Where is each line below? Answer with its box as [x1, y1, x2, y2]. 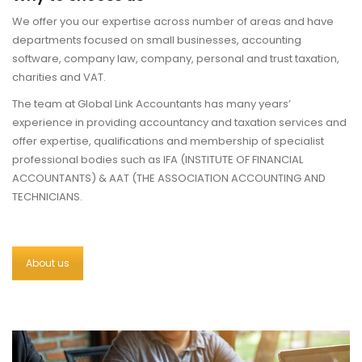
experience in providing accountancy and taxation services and [12, 115, 347, 130]
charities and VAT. [12, 69, 106, 85]
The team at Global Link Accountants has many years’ [12, 96, 291, 112]
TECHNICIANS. [12, 189, 82, 204]
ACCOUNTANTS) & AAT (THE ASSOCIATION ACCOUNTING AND [12, 170, 326, 186]
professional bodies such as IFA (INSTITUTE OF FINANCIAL [12, 152, 303, 167]
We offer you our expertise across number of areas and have [12, 14, 334, 29]
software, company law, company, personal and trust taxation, [12, 51, 339, 66]
